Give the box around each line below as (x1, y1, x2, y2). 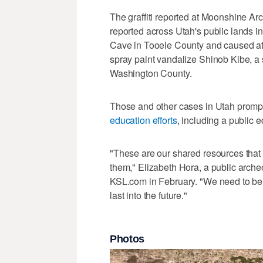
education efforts (110, 113, 177, 127)
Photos (110, 232, 144, 245)
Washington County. (110, 66, 192, 80)
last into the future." (110, 188, 187, 203)
